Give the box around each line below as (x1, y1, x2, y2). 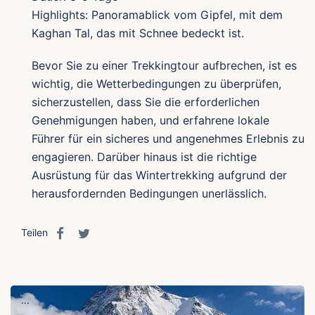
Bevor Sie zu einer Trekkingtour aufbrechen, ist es (32, 58, 297, 73)
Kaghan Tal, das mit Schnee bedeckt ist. (32, 26, 244, 41)
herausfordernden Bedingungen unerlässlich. (32, 186, 266, 201)
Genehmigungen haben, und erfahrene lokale (32, 113, 269, 128)
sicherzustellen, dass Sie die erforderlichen (32, 95, 259, 110)
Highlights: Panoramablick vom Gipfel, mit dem (32, 8, 283, 22)
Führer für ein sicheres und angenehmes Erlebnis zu (32, 131, 304, 146)
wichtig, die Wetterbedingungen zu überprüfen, (32, 77, 281, 91)
